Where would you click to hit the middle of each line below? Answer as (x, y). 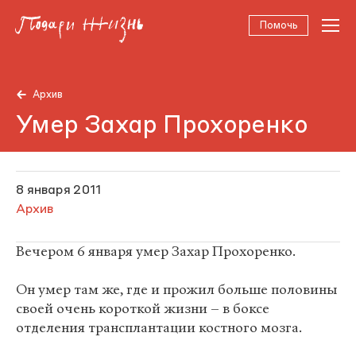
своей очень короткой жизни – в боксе (143, 309)
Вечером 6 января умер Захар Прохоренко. (156, 252)
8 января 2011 (58, 191)
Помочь (279, 26)
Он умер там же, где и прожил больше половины (176, 290)
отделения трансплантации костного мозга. (159, 328)
